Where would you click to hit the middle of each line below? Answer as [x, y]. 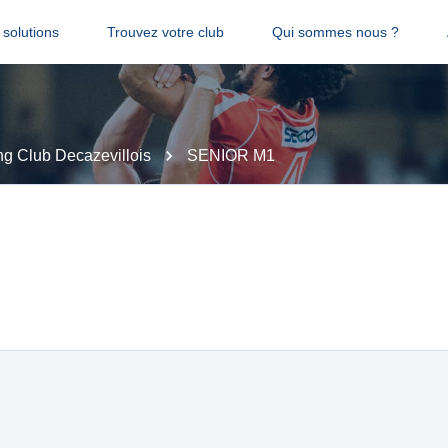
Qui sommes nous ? [335, 32]
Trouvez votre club [165, 32]
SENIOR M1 [231, 155]
